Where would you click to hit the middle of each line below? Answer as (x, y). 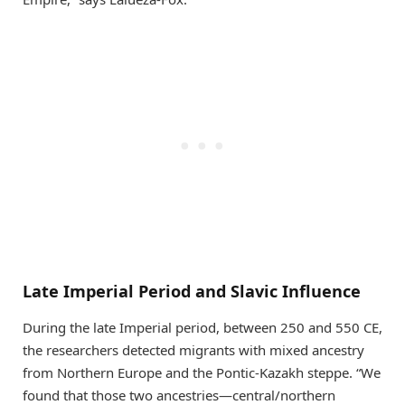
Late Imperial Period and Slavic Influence (192, 292)
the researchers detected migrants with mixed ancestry (193, 350)
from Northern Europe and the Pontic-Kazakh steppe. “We (202, 373)
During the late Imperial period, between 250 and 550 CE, (202, 328)
